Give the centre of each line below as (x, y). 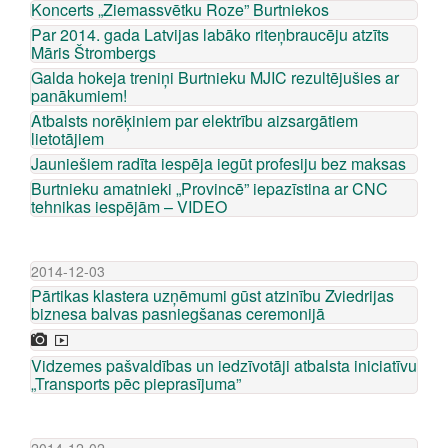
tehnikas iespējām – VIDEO (129, 206)
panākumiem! (79, 95)
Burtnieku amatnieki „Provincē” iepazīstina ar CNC (209, 188)
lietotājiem (67, 138)
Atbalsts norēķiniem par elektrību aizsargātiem (194, 120)
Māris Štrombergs (93, 52)
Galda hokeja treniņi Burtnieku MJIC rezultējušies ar (215, 77)
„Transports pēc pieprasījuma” (136, 383)
